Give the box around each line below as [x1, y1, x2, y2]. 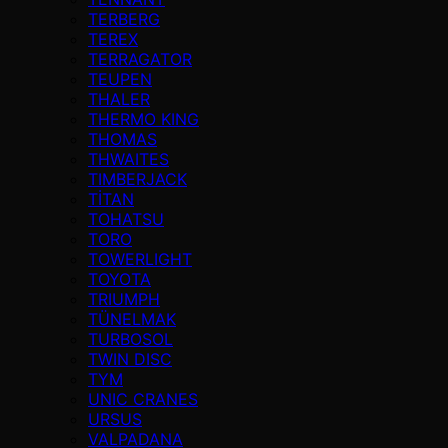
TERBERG [88, 8, 160, 29]
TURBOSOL [88, 328, 173, 349]
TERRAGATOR [88, 48, 192, 69]
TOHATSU [88, 208, 164, 229]
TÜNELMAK [88, 308, 176, 329]
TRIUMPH [88, 288, 160, 309]
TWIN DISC [88, 348, 172, 369]
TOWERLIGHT [88, 248, 192, 269]
